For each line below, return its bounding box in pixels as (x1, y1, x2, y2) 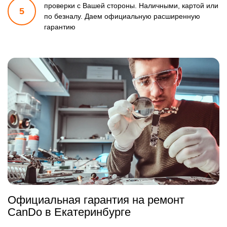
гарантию (44, 23, 75, 31)
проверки (44, 2, 75, 10)
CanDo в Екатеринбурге (8, 206, 131, 219)
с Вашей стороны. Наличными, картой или (75, 2, 218, 10)
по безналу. (44, 12, 83, 21)
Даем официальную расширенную (83, 12, 200, 21)
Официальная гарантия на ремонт (8, 194, 184, 207)
